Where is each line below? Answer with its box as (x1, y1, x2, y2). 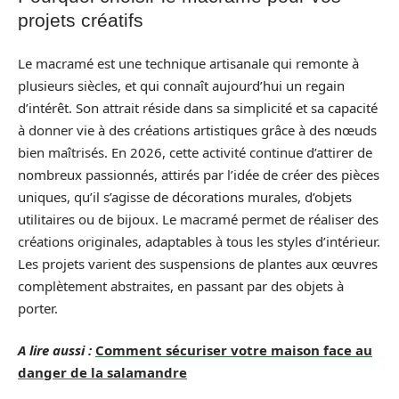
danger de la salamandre (18, 363, 187, 381)
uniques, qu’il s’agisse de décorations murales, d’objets (18, 187, 352, 206)
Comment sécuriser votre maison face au (95, 341, 372, 359)
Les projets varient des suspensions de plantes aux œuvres (18, 254, 378, 273)
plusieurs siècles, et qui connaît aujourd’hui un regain (18, 76, 345, 94)
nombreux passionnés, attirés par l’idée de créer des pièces (18, 165, 379, 183)
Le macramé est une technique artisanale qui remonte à (18, 53, 359, 72)
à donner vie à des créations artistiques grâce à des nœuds (18, 120, 377, 139)
